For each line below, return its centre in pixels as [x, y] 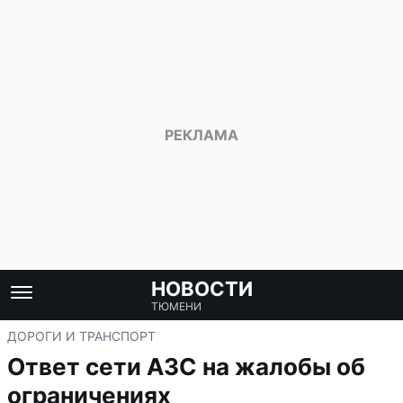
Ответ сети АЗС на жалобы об [186, 367]
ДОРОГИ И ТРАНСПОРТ [81, 336]
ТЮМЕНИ [176, 306]
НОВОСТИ [201, 289]
